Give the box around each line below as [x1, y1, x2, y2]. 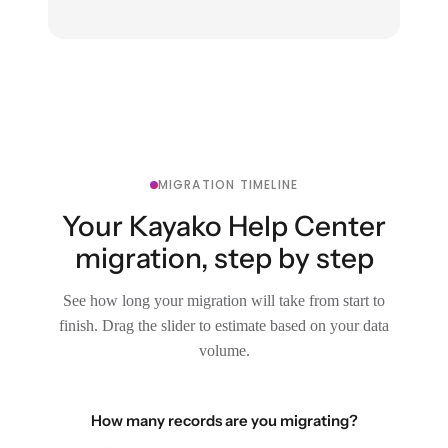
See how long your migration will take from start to [63, 292, 385, 309]
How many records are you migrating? [90, 411, 358, 430]
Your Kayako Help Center [62, 209, 386, 243]
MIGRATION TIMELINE [157, 176, 299, 193]
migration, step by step [74, 241, 374, 275]
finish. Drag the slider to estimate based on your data [59, 317, 389, 334]
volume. [198, 342, 250, 359]
